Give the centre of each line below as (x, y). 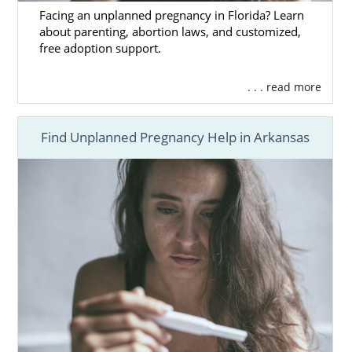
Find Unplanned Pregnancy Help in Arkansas (175, 137)
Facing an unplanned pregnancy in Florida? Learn (171, 16)
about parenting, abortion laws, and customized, (170, 32)
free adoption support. (100, 49)
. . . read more (284, 86)
